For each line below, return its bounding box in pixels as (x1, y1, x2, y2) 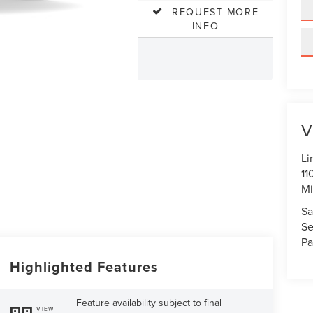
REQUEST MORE (171, 4, 259, 19)
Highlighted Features (9, 256, 159, 277)
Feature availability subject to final (76, 296, 222, 310)
